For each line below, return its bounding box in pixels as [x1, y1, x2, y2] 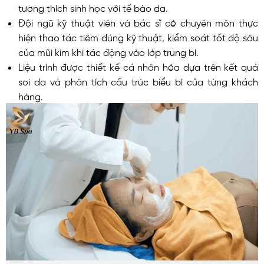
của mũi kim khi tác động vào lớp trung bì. [18, 46, 199, 56]
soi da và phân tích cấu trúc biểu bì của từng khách [18, 75, 258, 85]
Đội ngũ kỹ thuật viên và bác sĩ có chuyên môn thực [18, 16, 258, 27]
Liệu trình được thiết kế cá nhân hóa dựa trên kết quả [18, 61, 258, 71]
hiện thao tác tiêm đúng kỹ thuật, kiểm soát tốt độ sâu [18, 31, 258, 41]
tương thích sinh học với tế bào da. [18, 2, 168, 12]
